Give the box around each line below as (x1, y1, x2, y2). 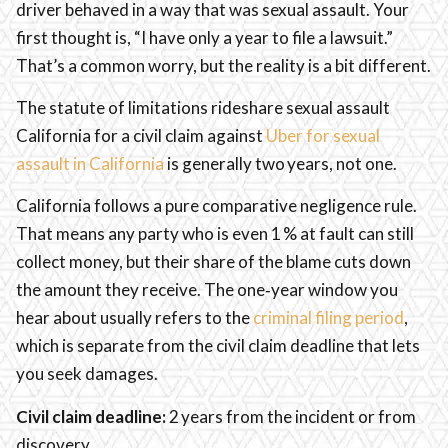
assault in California (16, 153, 164, 175)
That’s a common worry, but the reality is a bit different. (16, 54, 431, 76)
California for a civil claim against (16, 125, 266, 147)
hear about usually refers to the (16, 307, 253, 329)
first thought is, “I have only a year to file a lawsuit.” (16, 26, 393, 48)
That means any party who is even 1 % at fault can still (16, 223, 414, 245)
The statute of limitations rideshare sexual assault (16, 97, 390, 119)
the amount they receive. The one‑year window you (16, 279, 398, 301)
